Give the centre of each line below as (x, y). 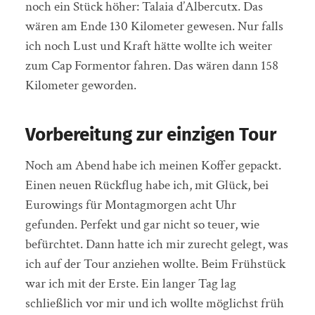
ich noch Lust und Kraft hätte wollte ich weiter (148, 46)
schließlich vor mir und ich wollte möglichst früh (154, 303)
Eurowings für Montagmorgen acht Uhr (130, 205)
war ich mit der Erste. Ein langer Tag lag (130, 284)
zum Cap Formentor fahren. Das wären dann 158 (152, 66)
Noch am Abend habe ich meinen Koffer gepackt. (153, 166)
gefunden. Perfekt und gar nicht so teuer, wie (142, 225)
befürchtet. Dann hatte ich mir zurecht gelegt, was (156, 244)
